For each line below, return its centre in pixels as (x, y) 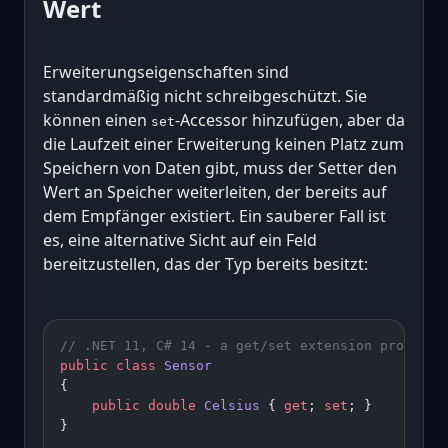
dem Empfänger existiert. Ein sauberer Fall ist (214, 216)
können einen (97, 120)
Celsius (228, 406)
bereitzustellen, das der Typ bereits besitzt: (205, 264)
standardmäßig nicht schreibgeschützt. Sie (205, 96)
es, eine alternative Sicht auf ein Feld (180, 240)
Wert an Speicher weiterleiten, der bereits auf (215, 192)
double (168, 406)
